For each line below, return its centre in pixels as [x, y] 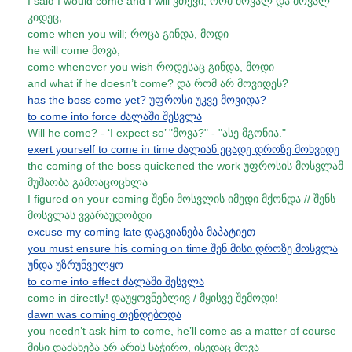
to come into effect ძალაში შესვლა [116, 281]
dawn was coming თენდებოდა [104, 314]
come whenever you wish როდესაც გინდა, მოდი [151, 67]
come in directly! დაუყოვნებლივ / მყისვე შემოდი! [153, 298]
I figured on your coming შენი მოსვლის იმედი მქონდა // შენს [181, 199]
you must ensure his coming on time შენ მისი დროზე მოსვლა [183, 248]
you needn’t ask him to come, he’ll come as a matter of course [182, 331]
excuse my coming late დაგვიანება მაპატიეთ [141, 232]
